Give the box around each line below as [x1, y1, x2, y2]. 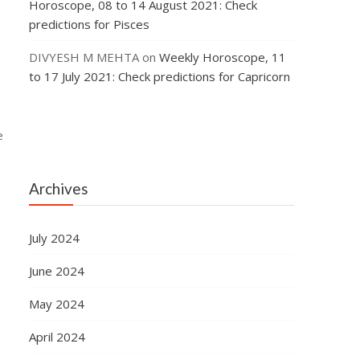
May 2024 [28, 296, 84, 312]
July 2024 [28, 230, 80, 246]
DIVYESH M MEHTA [28, 49, 139, 65]
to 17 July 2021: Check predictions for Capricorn [28, 68, 290, 84]
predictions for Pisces [28, 16, 149, 32]
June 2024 [28, 263, 84, 279]
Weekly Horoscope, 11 [158, 49, 286, 65]
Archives [28, 179, 88, 198]
